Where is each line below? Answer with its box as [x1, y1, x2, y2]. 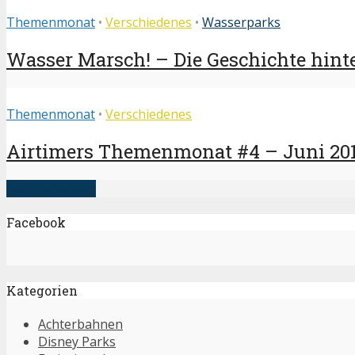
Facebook [6, 214, 66, 231]
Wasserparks [202, 13, 281, 32]
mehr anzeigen [6, 180, 96, 197]
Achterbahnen [38, 315, 123, 334]
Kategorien [6, 281, 78, 299]
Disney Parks [38, 333, 116, 351]
